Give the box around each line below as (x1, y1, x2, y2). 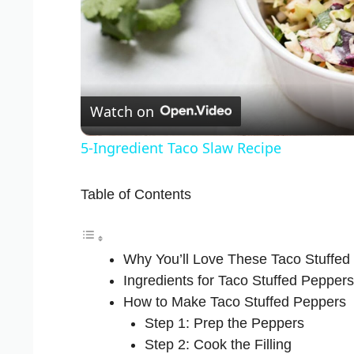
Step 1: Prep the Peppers (145, 315, 304, 332)
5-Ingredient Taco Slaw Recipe (81, 138, 281, 158)
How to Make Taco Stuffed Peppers (123, 294, 346, 311)
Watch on (90, 101, 154, 121)
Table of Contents (81, 186, 191, 203)
